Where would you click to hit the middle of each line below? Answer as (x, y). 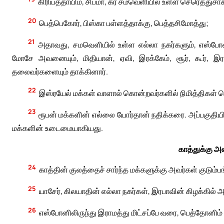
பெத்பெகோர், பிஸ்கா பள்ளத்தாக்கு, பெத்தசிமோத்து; (123, 23)
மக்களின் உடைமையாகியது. (57, 128)
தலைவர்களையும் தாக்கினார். (60, 71)
